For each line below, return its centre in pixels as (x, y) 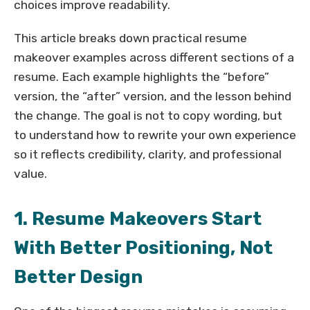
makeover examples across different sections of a (154, 58)
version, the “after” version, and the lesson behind (153, 97)
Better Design (78, 277)
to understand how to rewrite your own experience (155, 135)
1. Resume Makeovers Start (138, 219)
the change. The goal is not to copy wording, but (148, 116)
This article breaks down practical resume (130, 38)
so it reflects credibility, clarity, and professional (148, 155)
